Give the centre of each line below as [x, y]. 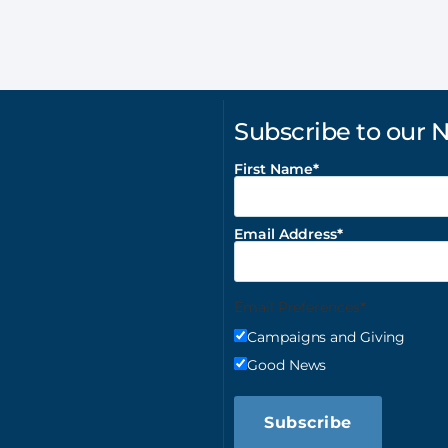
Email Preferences [297, 306]
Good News [287, 364]
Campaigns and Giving [326, 336]
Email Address [285, 233]
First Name [274, 168]
